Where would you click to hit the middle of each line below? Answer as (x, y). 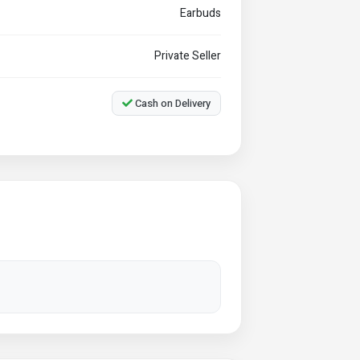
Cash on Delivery (172, 103)
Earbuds (200, 13)
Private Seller (188, 56)
